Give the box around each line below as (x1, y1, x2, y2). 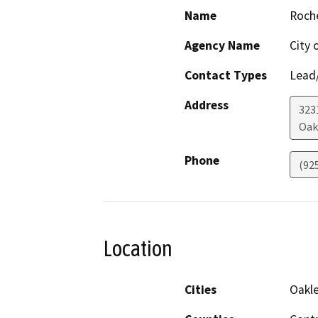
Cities (185, 282, 216, 298)
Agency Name (185, 37, 260, 53)
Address (185, 97, 229, 113)
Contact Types (185, 67, 267, 83)
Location (103, 235, 172, 261)
